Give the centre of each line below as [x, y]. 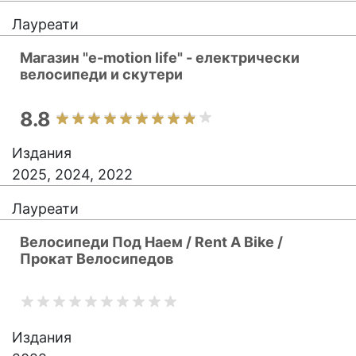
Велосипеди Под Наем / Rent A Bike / [151, 242]
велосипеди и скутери [101, 74]
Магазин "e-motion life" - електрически [160, 58]
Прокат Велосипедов [97, 259]
